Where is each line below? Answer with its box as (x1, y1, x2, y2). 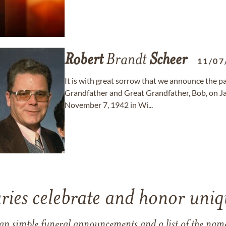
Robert (65, 52, 103, 69)
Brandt (103, 52, 149, 69)
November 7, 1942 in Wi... (65, 100, 153, 109)
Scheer (149, 52, 187, 69)
